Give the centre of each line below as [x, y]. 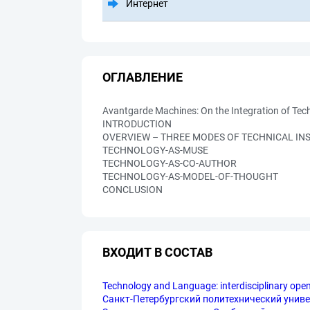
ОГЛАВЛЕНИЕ [143, 77]
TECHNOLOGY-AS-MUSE [155, 150]
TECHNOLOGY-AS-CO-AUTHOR [170, 163]
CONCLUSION [133, 190]
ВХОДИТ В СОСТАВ [157, 252]
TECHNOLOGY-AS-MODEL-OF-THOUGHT [190, 176]
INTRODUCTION [137, 124]
